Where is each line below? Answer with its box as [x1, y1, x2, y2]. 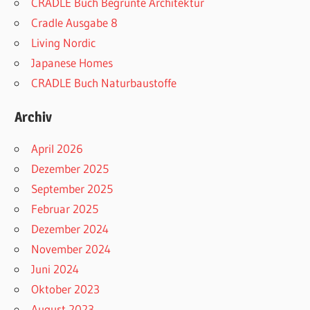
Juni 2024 [31, 262, 80, 277]
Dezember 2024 [31, 221, 109, 237]
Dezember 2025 [31, 161, 109, 176]
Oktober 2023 [31, 282, 100, 297]
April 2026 [31, 141, 84, 156]
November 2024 [31, 241, 111, 257]
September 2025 [31, 181, 113, 197]
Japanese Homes [31, 55, 113, 71]
